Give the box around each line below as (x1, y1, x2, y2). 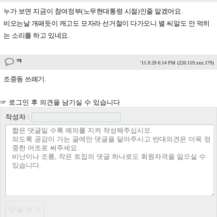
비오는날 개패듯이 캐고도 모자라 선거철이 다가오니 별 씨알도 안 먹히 (3, 20, 210, 27)
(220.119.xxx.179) (177, 60, 214, 65)
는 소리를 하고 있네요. (3, 32, 70, 39)
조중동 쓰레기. (3, 76, 46, 83)
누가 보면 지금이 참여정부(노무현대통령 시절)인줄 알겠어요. (3, 8, 183, 15)
